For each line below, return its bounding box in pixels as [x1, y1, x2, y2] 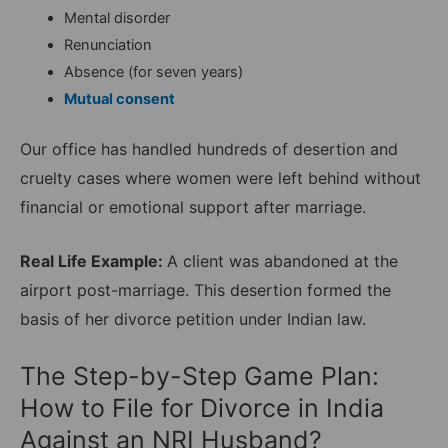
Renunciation [63, 35, 152, 54]
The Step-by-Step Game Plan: [20, 360, 379, 391]
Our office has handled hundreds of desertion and [20, 138, 398, 159]
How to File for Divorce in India [20, 392, 384, 423]
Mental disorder [63, 8, 170, 27]
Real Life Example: [20, 251, 167, 272]
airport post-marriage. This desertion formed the [20, 280, 391, 301]
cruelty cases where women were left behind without [20, 167, 421, 188]
